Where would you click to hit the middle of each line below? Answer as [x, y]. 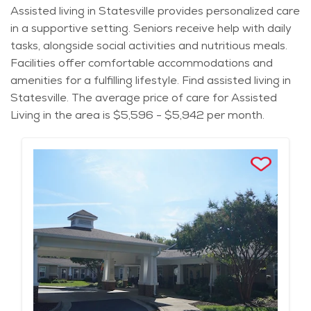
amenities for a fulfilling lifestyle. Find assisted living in [151, 81]
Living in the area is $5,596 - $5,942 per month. [137, 115]
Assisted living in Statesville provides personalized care [155, 11]
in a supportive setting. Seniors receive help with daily [151, 28]
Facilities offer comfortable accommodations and [142, 63]
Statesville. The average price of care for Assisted [144, 98]
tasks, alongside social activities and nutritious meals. [149, 46]
